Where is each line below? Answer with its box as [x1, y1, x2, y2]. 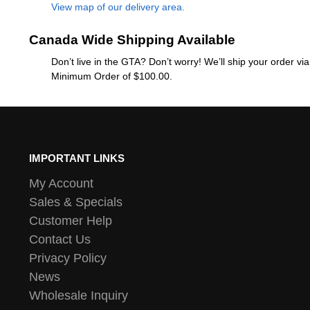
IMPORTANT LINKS [28, 152, 125, 164]
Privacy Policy [28, 251, 107, 266]
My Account [28, 176, 93, 191]
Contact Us [28, 232, 91, 247]
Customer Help [28, 214, 112, 228]
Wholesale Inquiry [28, 289, 128, 303]
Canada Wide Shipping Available [28, 32, 235, 47]
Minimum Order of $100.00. [51, 71, 172, 82]
